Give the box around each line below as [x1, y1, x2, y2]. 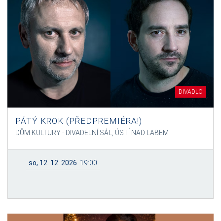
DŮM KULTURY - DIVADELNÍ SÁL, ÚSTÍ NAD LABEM [15, 128, 169, 137]
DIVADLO [179, 88, 203, 95]
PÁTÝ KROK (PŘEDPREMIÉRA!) [15, 115, 142, 126]
